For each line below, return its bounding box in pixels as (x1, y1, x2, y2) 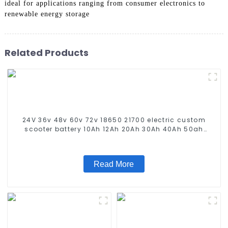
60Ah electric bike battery (66, 134, 162, 143)
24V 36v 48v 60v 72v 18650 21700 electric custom (22, 116, 206, 125)
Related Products (4, 46, 89, 59)
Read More (94, 159, 134, 168)
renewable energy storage (4, 10, 90, 18)
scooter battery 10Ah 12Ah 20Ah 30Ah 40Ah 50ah (24, 125, 204, 134)
